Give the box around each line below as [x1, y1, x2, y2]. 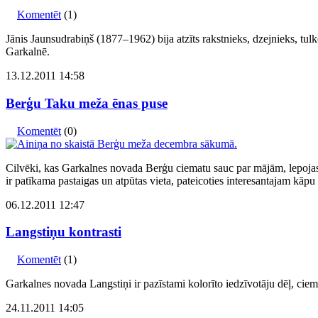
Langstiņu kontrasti [6, 224, 121, 240]
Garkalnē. [6, 45, 50, 58]
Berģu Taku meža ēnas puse [6, 96, 168, 111]
